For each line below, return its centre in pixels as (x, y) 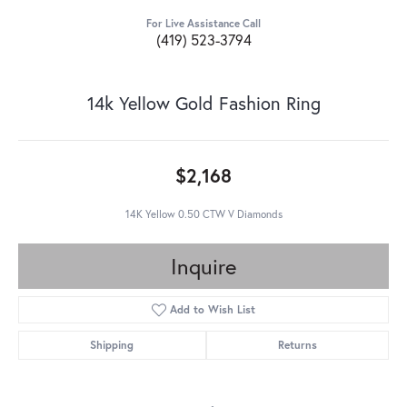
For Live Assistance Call (203, 24)
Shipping (112, 345)
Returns (297, 345)
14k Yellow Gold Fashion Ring (203, 104)
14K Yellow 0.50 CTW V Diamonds (203, 214)
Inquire (203, 267)
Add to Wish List (213, 310)
